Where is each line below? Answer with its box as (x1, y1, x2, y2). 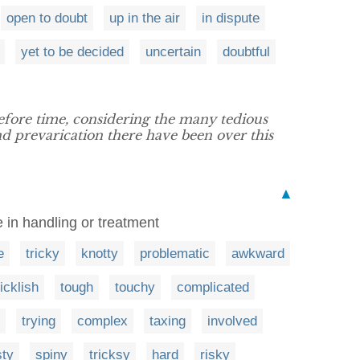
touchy (115, 279, 155, 295)
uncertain (145, 43, 201, 59)
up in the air (109, 10, 180, 26)
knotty (81, 245, 118, 261)
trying (22, 313, 55, 329)
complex (77, 313, 128, 329)
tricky (26, 245, 59, 261)
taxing (149, 313, 186, 329)
